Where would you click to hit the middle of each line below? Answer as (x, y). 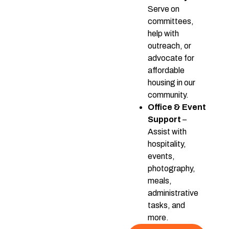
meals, (159, 180)
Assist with (167, 131)
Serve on (163, 9)
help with (163, 33)
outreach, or (169, 45)
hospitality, (167, 144)
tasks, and (166, 205)
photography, (171, 168)
